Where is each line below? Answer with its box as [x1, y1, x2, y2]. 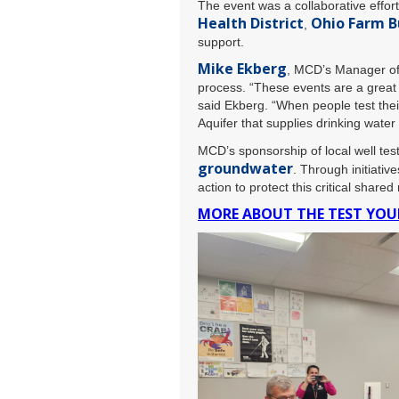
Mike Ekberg [198, 59, 287, 78]
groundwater [198, 159, 293, 178]
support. [198, 35, 244, 49]
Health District [198, 13, 304, 33]
